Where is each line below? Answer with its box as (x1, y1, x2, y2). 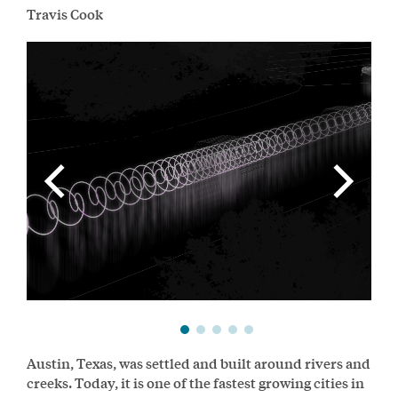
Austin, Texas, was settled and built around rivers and (27, 352, 370, 373)
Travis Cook (27, 3, 103, 24)
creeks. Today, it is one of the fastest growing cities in (27, 371, 364, 393)
